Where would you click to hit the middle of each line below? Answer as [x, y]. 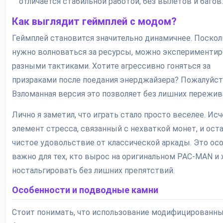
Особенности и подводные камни [85, 190]
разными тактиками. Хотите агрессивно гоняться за [111, 66]
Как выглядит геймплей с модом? [94, 22]
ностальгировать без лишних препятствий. [93, 171]
